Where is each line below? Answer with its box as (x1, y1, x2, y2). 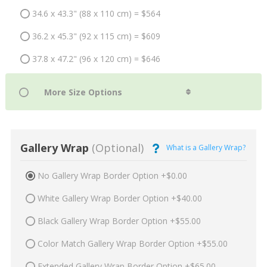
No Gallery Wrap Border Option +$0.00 (37, 170, 187, 182)
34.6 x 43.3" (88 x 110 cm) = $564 (32, 7, 160, 19)
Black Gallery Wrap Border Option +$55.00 (37, 215, 201, 227)
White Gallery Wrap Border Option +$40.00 (37, 193, 202, 204)
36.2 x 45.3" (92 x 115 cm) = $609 (32, 30, 160, 42)
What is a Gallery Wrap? (166, 142, 246, 153)
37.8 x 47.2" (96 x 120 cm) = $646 (32, 52, 160, 64)
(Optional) (88, 140, 144, 155)
